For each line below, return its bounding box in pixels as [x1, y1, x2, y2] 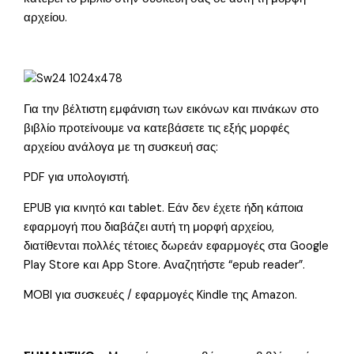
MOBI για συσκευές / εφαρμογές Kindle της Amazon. [24, 288, 298, 303]
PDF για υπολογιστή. [24, 170, 130, 186]
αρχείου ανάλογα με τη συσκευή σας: [24, 139, 219, 155]
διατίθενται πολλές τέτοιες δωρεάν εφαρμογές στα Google [24, 238, 330, 254]
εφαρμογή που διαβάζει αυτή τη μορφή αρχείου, [24, 219, 275, 235]
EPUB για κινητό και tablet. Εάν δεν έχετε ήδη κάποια [24, 200, 304, 216]
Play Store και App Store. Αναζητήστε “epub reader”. [24, 257, 306, 273]
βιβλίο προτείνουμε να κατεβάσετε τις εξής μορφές [24, 120, 290, 136]
